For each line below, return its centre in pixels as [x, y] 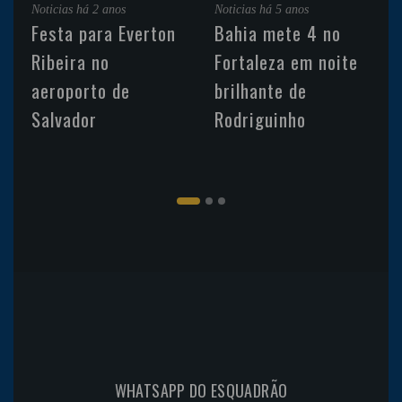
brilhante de [261, 90]
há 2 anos [101, 9]
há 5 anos [284, 9]
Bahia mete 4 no [278, 32]
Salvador [64, 118]
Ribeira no [70, 61]
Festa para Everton [104, 32]
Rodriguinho [260, 118]
